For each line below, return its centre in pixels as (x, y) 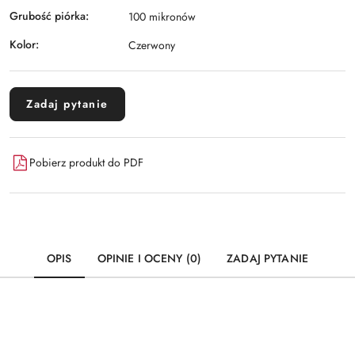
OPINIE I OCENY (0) (149, 258)
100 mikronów (162, 16)
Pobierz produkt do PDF (86, 163)
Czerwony (152, 45)
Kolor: (24, 45)
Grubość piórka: (49, 16)
